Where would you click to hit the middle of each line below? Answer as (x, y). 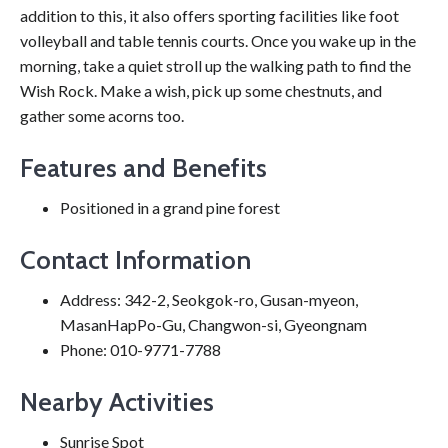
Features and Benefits (143, 167)
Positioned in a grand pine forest (170, 207)
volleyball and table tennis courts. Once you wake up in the (218, 40)
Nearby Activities (117, 401)
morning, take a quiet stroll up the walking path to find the (215, 65)
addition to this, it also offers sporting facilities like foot (209, 15)
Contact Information (135, 259)
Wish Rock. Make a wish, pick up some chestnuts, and (201, 90)
